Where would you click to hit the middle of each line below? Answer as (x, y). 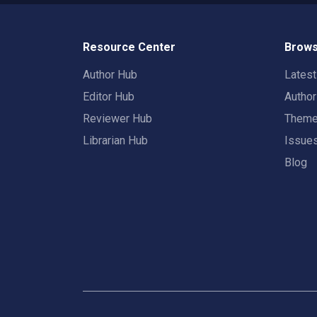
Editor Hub (109, 97)
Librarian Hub (115, 140)
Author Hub (110, 75)
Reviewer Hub (117, 119)
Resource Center (129, 47)
